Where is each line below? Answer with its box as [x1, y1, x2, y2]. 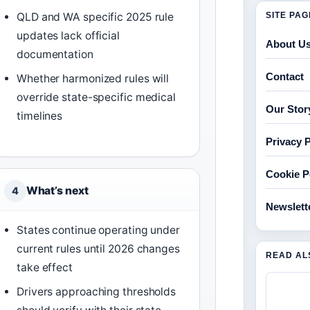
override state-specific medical [17, 91, 176, 104]
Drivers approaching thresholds [17, 285, 176, 299]
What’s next [26, 184, 89, 198]
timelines [17, 109, 63, 123]
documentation [17, 48, 93, 62]
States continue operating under [17, 224, 180, 237]
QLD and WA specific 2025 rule [17, 10, 174, 24]
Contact [266, 71, 304, 82]
